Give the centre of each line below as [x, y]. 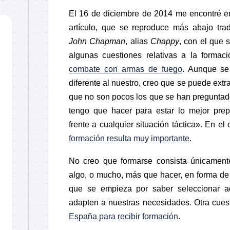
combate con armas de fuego [126, 69]
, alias [138, 41]
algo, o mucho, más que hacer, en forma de [149, 175]
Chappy [165, 41]
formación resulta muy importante [129, 138]
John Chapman [97, 41]
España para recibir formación [123, 216]
